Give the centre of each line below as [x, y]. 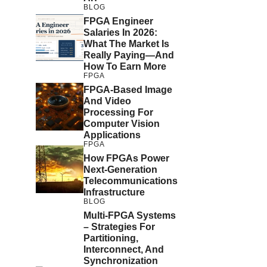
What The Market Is [126, 44]
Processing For [118, 113]
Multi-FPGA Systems [130, 216]
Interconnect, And [124, 250]
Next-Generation [120, 170]
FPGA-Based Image [128, 90]
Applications [112, 135]
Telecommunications [131, 181]
